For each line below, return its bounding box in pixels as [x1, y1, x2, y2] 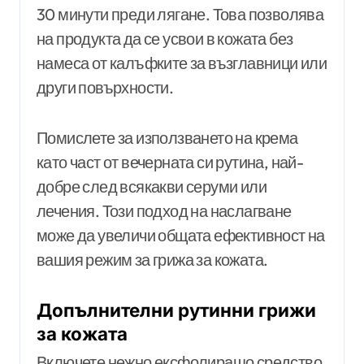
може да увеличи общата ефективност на [37, 225, 325, 246]
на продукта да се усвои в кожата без [37, 28, 293, 50]
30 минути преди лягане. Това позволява [37, 4, 324, 25]
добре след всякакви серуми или [37, 176, 266, 197]
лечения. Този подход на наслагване [37, 201, 292, 222]
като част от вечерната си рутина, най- [37, 152, 304, 173]
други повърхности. [37, 77, 174, 98]
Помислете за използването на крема [37, 128, 298, 149]
